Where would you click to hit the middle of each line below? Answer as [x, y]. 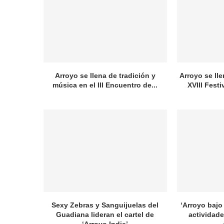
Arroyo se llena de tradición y [105, 76]
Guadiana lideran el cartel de [105, 214]
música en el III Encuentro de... [105, 85]
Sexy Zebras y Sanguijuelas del [105, 205]
